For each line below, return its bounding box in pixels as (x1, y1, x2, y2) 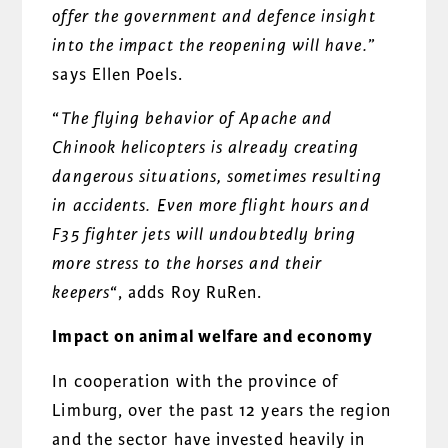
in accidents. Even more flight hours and (52, 195, 370, 217)
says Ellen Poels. (52, 63, 183, 85)
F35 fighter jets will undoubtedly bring (52, 224, 357, 246)
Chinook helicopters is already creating (52, 137, 360, 159)
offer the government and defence (52, 5, 322, 27)
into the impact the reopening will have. (52, 34, 368, 56)
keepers (52, 282, 110, 304)
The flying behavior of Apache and (60, 108, 333, 130)
